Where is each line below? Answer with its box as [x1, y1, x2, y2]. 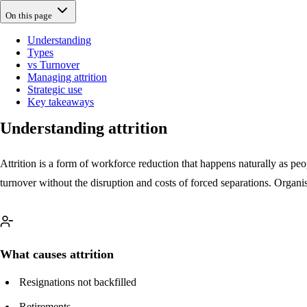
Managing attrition [27, 71, 107, 83]
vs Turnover [27, 58, 79, 71]
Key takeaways [27, 95, 94, 108]
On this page [5, 10, 52, 21]
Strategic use [27, 83, 82, 95]
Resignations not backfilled [19, 275, 136, 288]
